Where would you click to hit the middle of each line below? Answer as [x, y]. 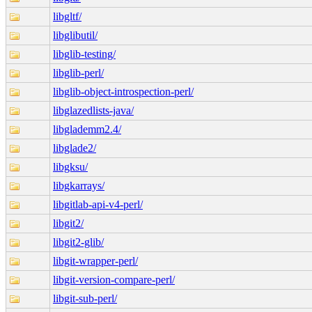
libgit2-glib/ [78, 242]
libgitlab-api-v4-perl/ [98, 204]
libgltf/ [67, 16]
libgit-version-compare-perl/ [114, 279]
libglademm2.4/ [87, 129]
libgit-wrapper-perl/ [95, 260]
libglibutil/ [75, 35]
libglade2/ [75, 148]
